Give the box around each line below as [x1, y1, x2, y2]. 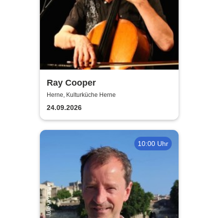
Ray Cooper [46, 77, 96, 88]
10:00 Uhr [137, 139, 168, 147]
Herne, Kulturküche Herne [46, 91, 116, 99]
